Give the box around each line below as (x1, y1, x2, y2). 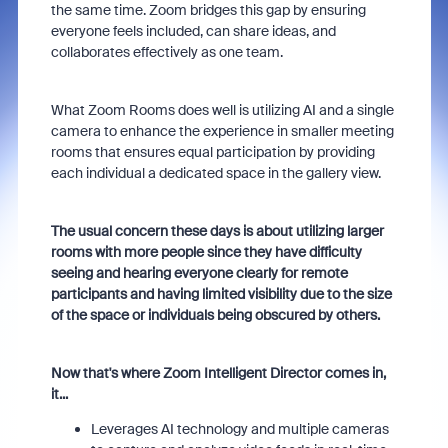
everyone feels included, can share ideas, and (50, 22, 336, 40)
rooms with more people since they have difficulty (50, 243, 362, 261)
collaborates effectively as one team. (50, 43, 283, 61)
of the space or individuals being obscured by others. (50, 306, 380, 324)
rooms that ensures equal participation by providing (50, 143, 375, 161)
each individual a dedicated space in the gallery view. (50, 164, 381, 182)
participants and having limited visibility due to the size (50, 285, 392, 303)
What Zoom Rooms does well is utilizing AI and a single (50, 101, 394, 119)
